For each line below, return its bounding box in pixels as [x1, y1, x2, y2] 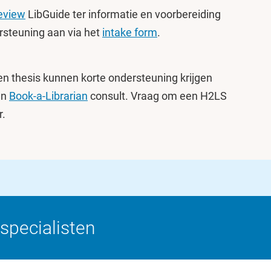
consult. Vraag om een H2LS [88, 90, 227, 102]
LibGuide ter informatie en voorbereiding [25, 8, 221, 21]
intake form [102, 26, 157, 39]
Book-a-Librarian [9, 90, 88, 102]
